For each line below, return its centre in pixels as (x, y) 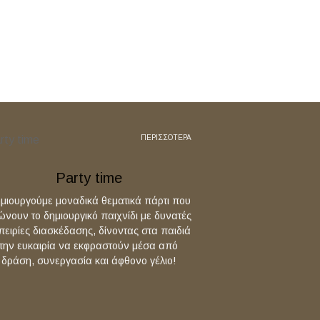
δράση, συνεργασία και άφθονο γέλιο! (89, 261)
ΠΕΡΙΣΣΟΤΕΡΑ (166, 137)
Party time (89, 178)
